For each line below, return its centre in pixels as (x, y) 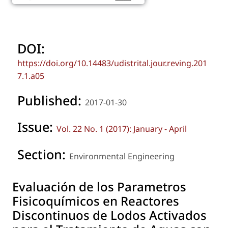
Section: (43, 154)
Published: (51, 100)
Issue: (37, 126)
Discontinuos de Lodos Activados (109, 215)
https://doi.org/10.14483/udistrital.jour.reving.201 (112, 63)
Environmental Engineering (122, 156)
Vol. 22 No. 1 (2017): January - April (122, 129)
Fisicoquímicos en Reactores (96, 201)
